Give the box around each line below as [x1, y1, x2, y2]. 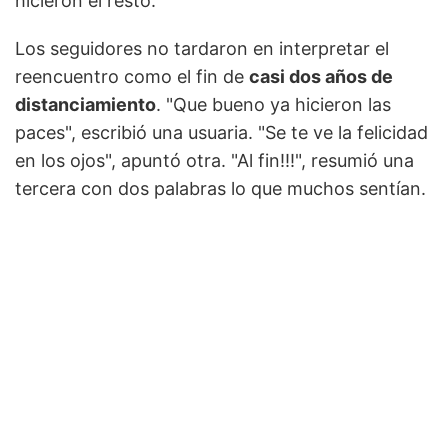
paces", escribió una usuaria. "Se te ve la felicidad [15, 122, 428, 144]
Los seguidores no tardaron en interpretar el [15, 38, 389, 60]
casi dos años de [249, 66, 393, 88]
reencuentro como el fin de [15, 66, 249, 88]
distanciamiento [15, 94, 156, 116]
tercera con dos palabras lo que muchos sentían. [15, 178, 426, 200]
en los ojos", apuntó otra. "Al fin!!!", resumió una [15, 150, 414, 172]
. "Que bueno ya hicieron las [156, 94, 391, 116]
